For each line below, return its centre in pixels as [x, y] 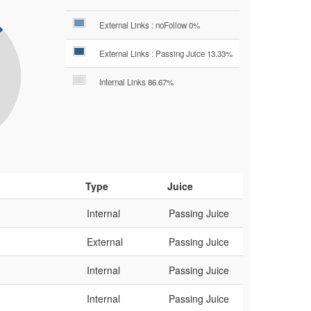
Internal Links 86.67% [136, 82]
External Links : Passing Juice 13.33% [166, 53]
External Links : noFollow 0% [150, 25]
